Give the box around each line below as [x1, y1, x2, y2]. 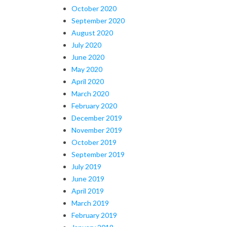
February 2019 [71, 210, 117, 219]
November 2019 [71, 125, 122, 134]
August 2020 [71, 28, 113, 37]
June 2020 [71, 52, 104, 61]
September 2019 [71, 149, 125, 159]
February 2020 [71, 101, 117, 110]
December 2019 [71, 113, 122, 122]
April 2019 [71, 186, 104, 195]
